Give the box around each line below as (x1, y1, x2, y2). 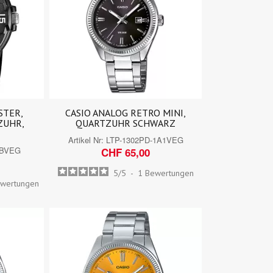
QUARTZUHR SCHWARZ (76, 116, 176, 129)
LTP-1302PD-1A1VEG (105, 133, 183, 146)
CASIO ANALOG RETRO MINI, (65, 106, 186, 119)
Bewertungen (144, 167, 194, 179)
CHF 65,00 (101, 144, 151, 160)
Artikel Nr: (68, 133, 106, 146)
